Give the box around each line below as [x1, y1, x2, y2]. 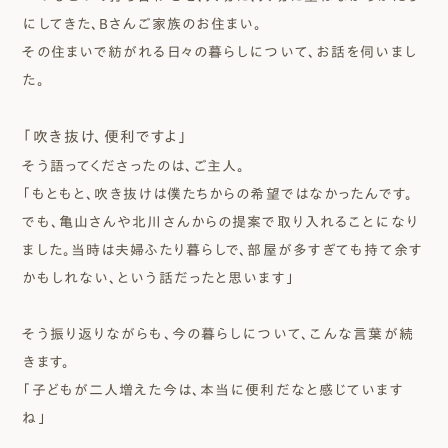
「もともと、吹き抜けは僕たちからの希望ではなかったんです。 [22, 187, 413, 201]
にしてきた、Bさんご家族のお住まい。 [22, 17, 263, 31]
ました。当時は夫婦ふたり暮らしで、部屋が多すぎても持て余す [22, 243, 423, 257]
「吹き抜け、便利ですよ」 [22, 129, 188, 144]
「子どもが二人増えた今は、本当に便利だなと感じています [22, 383, 404, 397]
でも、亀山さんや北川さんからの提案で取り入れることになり [22, 215, 419, 229]
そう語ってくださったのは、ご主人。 [22, 159, 246, 173]
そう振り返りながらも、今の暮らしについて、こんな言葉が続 [22, 327, 414, 341]
